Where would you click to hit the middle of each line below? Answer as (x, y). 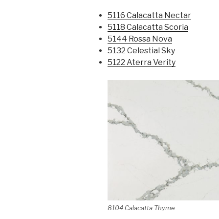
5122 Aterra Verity (142, 63)
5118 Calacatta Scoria (148, 27)
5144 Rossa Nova (140, 39)
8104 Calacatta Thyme (141, 208)
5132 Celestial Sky (141, 51)
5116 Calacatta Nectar (149, 16)
